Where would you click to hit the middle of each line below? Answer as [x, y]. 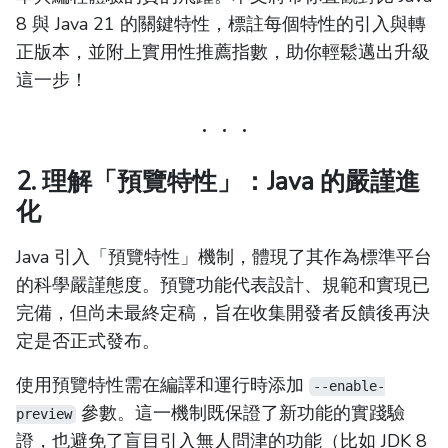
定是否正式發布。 [88, 341]
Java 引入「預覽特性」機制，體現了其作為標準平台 [224, 257]
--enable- [348, 386]
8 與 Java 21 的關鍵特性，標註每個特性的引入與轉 [221, 24]
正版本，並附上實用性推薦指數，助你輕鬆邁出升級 [223, 52]
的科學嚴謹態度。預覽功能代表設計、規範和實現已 [223, 285]
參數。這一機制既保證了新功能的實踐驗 [240, 413]
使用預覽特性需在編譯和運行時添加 [162, 385]
